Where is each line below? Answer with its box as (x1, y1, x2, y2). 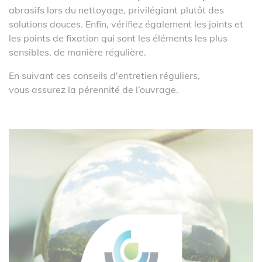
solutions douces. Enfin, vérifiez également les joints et (9, 18, 243, 30)
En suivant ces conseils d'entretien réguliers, (9, 70, 200, 81)
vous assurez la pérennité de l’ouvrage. (9, 84, 178, 95)
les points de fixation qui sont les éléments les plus (9, 32, 227, 44)
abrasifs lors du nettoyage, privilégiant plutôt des (9, 4, 224, 16)
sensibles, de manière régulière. (9, 46, 149, 58)
